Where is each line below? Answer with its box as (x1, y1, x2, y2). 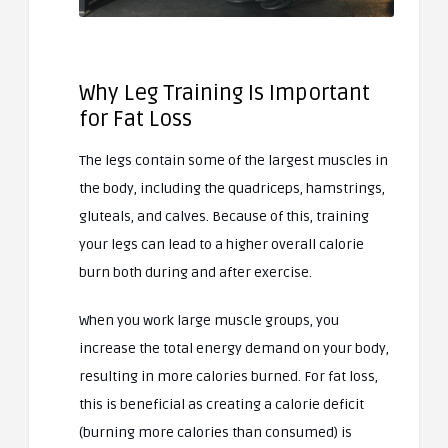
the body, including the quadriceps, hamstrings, (79, 179, 385, 197)
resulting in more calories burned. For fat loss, (79, 367, 378, 385)
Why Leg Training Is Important (79, 79, 370, 106)
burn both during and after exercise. (79, 263, 312, 281)
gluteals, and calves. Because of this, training (79, 207, 369, 225)
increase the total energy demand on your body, (79, 339, 389, 357)
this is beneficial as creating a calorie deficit (79, 395, 364, 413)
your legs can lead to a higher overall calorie (79, 235, 364, 253)
